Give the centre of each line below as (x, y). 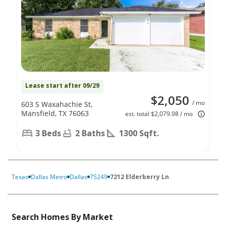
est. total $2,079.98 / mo (159, 114)
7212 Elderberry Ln (139, 177)
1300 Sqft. (139, 133)
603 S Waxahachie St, (57, 104)
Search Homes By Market (62, 217)
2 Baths (90, 133)
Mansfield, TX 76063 (55, 113)
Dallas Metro (49, 177)
